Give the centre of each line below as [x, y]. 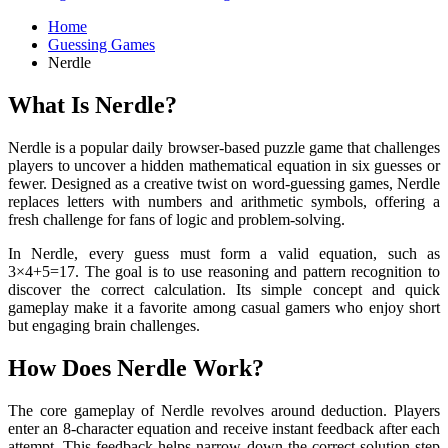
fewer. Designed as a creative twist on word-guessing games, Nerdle [224, 183]
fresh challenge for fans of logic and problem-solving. [176, 219]
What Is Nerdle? [92, 104]
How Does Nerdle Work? [136, 367]
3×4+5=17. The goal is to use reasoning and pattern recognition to [224, 271]
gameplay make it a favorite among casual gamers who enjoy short [224, 307]
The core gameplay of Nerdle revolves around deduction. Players [224, 410]
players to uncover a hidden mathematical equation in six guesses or [224, 165]
